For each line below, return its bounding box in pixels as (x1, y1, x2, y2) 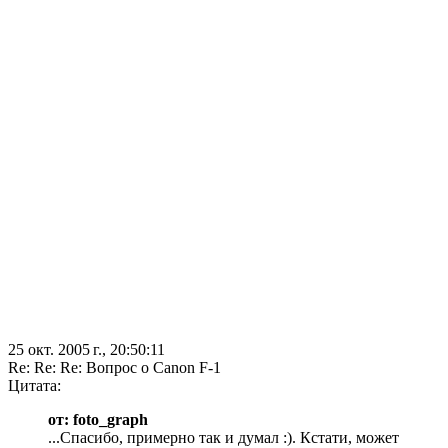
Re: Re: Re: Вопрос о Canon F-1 (8, 359, 221, 377)
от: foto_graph (48, 411, 148, 429)
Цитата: (8, 377, 61, 395)
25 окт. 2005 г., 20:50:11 (8, 341, 165, 359)
